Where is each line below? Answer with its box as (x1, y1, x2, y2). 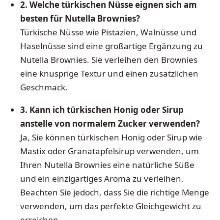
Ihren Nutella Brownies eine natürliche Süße (20, 159, 194, 171)
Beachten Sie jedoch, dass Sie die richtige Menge (20, 187, 209, 198)
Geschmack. (20, 82, 68, 93)
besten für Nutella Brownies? (20, 13, 140, 25)
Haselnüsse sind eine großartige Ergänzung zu (20, 40, 203, 52)
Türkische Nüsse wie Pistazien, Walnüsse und (20, 27, 196, 38)
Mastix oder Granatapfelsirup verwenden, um (20, 145, 199, 157)
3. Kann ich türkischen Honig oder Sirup (20, 104, 184, 116)
